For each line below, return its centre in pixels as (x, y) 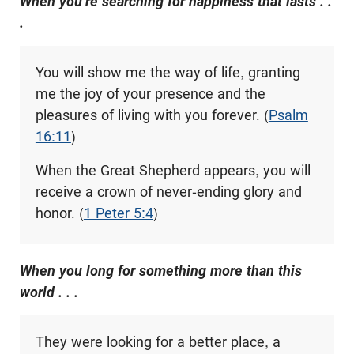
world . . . (49, 292)
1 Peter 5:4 (118, 213)
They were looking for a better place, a (158, 341)
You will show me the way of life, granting (168, 72)
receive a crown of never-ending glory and (168, 191)
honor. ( (59, 213)
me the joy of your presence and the (150, 93)
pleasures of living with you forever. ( (152, 115)
